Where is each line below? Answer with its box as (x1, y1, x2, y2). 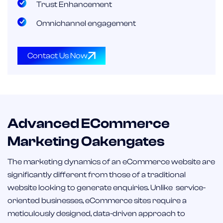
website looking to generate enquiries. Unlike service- (7, 183, 206, 192)
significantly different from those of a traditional (7, 170, 186, 179)
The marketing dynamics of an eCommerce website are (7, 157, 215, 166)
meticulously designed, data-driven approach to (7, 209, 185, 218)
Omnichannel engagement (36, 18, 136, 28)
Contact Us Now (27, 51, 88, 60)
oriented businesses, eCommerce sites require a (7, 196, 187, 205)
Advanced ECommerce (7, 115, 170, 131)
